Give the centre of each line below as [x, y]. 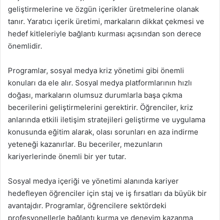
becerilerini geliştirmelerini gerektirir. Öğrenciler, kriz [100, 107]
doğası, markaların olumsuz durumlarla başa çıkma [95, 95]
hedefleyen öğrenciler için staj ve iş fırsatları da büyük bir [107, 193]
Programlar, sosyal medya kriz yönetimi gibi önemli [96, 70]
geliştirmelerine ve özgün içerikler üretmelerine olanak [103, 9]
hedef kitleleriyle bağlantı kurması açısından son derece [105, 34]
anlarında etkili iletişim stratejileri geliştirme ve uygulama [107, 120]
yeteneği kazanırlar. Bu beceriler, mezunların [85, 144]
